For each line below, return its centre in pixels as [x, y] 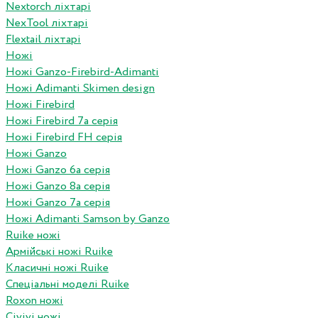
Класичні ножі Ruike [57, 268]
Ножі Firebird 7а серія [62, 121]
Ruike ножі [33, 236]
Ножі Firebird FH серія [64, 138]
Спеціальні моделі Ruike [67, 285]
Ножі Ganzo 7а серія [58, 203]
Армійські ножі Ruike [59, 252]
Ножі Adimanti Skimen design [80, 89]
